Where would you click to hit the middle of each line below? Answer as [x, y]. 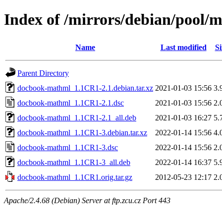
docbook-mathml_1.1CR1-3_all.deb [74, 162]
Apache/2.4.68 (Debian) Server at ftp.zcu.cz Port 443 [87, 200]
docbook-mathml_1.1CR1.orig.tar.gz [75, 177]
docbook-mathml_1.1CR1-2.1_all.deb [77, 117]
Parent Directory [43, 73]
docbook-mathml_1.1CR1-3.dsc [68, 147]
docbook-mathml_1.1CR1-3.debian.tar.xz [82, 132]
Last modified [183, 47]
